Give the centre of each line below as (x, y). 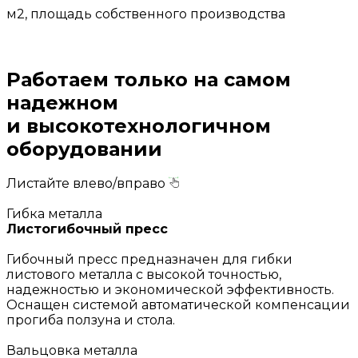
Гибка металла (54, 214)
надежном (62, 102)
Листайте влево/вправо (86, 184)
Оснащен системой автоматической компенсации (178, 305)
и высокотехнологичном (139, 125)
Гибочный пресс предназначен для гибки (149, 260)
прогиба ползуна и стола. (91, 320)
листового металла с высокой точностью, (144, 275)
